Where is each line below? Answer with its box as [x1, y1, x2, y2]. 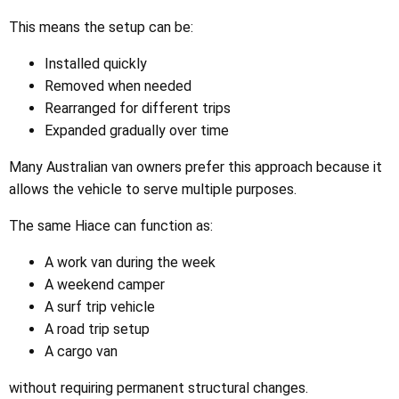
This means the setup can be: [9, 19, 193, 37]
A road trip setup [45, 321, 150, 338]
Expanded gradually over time [45, 122, 229, 140]
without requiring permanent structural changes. [9, 379, 308, 397]
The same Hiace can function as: [9, 217, 213, 235]
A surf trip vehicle [45, 298, 155, 316]
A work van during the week [45, 254, 216, 272]
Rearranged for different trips [45, 100, 231, 118]
